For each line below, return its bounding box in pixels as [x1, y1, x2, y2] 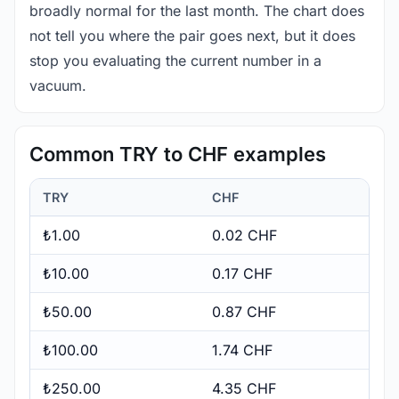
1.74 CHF [212, 340, 273, 359]
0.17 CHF [212, 264, 273, 282]
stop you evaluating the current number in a [29, 51, 322, 69]
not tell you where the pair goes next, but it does [29, 26, 355, 45]
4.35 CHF [212, 379, 276, 397]
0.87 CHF [212, 302, 276, 321]
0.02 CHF [212, 225, 277, 244]
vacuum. [29, 76, 86, 94]
